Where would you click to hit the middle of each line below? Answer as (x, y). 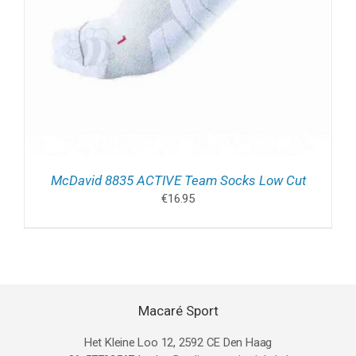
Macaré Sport (178, 311)
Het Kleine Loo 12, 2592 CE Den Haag (178, 343)
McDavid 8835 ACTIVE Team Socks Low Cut (178, 181)
